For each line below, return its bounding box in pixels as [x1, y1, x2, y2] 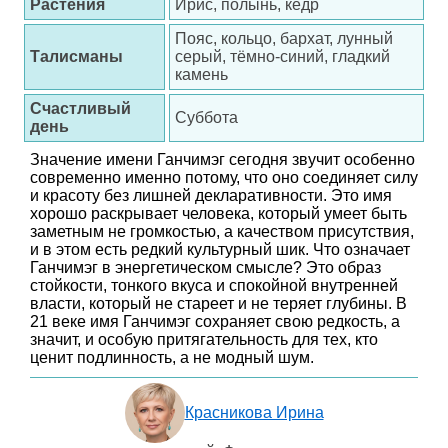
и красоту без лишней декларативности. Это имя [30, 187, 392, 204]
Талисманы [30, 48, 123, 65]
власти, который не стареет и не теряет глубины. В [30, 295, 407, 312]
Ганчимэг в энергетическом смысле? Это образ [30, 259, 381, 276]
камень [175, 66, 228, 83]
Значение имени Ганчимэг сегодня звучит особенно [30, 151, 415, 168]
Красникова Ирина [184, 404, 324, 421]
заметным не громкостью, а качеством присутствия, [30, 223, 414, 240]
